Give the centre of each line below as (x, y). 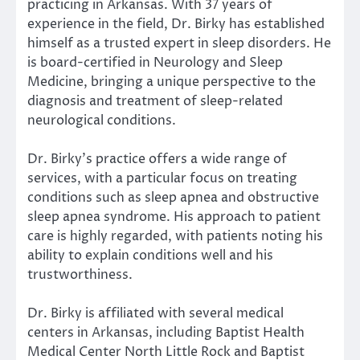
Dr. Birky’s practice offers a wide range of (157, 159)
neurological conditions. (102, 120)
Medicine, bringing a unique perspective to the (172, 82)
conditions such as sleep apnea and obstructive (173, 197)
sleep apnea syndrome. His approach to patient (174, 217)
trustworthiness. (82, 274)
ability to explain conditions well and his (150, 255)
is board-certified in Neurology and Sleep (155, 62)
